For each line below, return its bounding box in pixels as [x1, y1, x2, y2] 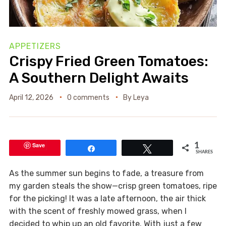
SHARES [196, 150, 213, 155]
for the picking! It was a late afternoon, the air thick [9, 194, 206, 204]
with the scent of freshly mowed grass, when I [9, 206, 187, 216]
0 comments [67, 93, 109, 102]
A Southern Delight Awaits [9, 70, 189, 87]
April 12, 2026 [9, 93, 53, 102]
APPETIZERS [9, 41, 61, 51]
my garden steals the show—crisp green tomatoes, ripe [9, 181, 217, 191]
